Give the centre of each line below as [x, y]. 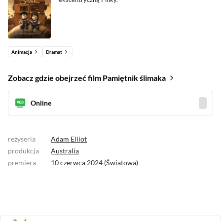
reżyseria [22, 139]
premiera [22, 163]
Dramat [54, 52]
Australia [65, 151]
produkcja [23, 151]
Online [41, 103]
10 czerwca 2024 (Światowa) [94, 163]
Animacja [22, 52]
